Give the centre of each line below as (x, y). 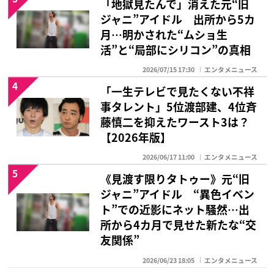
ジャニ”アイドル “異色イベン (178, 194)
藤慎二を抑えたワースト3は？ (175, 121)
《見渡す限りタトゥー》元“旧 (175, 179)
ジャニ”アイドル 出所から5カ (178, 19)
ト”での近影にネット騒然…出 (175, 209)
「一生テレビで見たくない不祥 (178, 91)
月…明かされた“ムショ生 (164, 34)
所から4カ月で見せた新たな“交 (179, 225)
